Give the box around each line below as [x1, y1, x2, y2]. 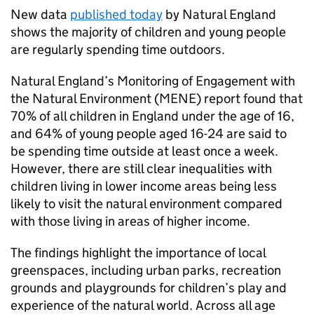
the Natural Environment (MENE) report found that [11, 90, 303, 107]
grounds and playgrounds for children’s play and [11, 280, 287, 296]
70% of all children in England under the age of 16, [11, 108, 294, 124]
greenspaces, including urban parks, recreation [11, 262, 281, 278]
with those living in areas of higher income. [11, 213, 250, 229]
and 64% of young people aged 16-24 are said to [11, 125, 287, 142]
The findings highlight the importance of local [11, 245, 266, 261]
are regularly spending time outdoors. [11, 41, 225, 57]
